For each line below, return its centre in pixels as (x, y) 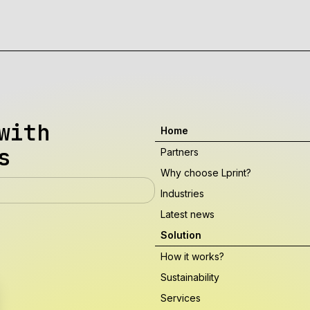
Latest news (188, 214)
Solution (181, 235)
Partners (180, 152)
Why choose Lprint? (206, 173)
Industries (182, 193)
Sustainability (190, 277)
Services (181, 298)
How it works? (192, 256)
